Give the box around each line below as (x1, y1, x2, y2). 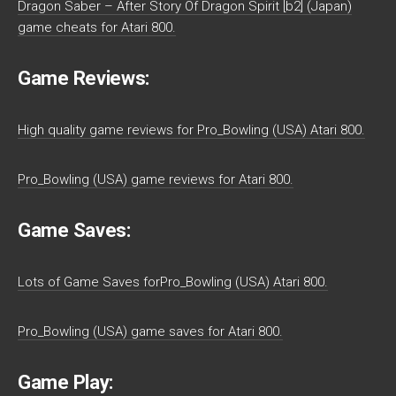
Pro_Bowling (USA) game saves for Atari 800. (18, 324, 283, 339)
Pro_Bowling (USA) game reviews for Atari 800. (18, 171, 293, 187)
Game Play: (18, 371, 113, 393)
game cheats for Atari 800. (18, 19, 176, 35)
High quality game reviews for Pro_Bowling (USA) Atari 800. (18, 122, 365, 138)
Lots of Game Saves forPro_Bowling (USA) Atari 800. (18, 274, 328, 290)
